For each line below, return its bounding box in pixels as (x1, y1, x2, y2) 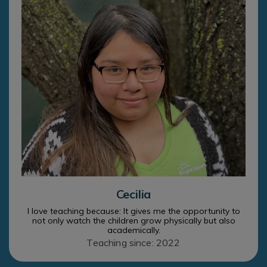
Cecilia (116, 187, 151, 202)
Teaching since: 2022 (86, 237, 181, 249)
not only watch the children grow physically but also (32, 215, 235, 226)
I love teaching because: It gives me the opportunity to (27, 206, 240, 217)
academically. (107, 225, 160, 236)
